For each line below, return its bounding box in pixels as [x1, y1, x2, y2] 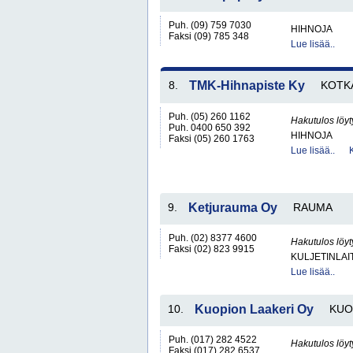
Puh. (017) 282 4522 [169, 334, 257, 345]
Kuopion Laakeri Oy [195, 303, 314, 316]
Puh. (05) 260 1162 [169, 111, 251, 122]
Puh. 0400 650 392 [169, 122, 251, 133]
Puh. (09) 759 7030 [169, 20, 251, 31]
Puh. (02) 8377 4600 [169, 232, 257, 243]
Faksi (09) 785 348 [169, 31, 249, 42]
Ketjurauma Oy [188, 201, 277, 214]
